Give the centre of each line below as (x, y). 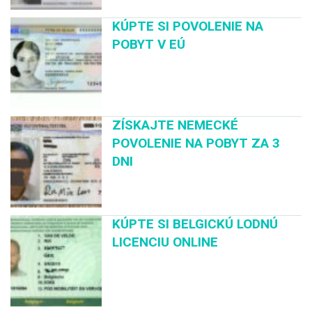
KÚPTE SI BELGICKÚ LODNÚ (195, 224)
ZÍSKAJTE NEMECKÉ (175, 125)
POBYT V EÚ (149, 44)
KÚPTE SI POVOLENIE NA (188, 26)
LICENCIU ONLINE (165, 242)
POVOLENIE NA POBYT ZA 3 (196, 143)
